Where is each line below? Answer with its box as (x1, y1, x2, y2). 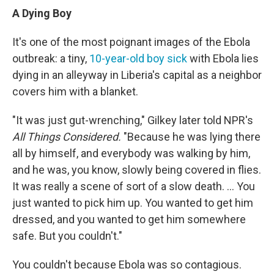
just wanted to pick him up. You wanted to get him (12, 196, 253, 210)
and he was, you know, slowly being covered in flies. (12, 163, 261, 177)
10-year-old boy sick (89, 52, 187, 65)
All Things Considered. (12, 130, 121, 144)
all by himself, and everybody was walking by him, (12, 147, 250, 160)
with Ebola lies (187, 52, 259, 65)
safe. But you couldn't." (12, 229, 122, 243)
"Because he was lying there (121, 130, 261, 144)
